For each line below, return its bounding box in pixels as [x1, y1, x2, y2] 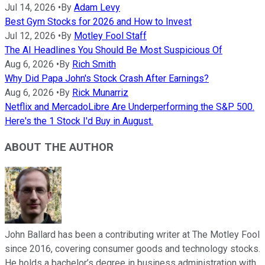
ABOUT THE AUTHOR [5, 141, 114, 154]
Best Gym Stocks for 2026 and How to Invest [5, 15, 192, 27]
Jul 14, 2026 [5, 1, 56, 13]
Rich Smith [72, 58, 116, 70]
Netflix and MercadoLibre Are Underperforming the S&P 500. [5, 101, 254, 112]
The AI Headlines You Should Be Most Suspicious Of [5, 44, 222, 56]
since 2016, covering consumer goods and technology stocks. [5, 243, 260, 255]
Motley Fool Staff [74, 30, 147, 41]
